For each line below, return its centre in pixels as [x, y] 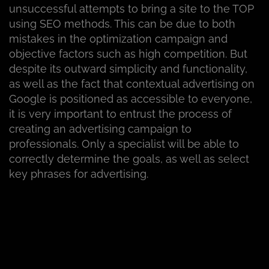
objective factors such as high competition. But [128, 54]
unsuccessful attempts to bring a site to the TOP [131, 9]
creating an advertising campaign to [100, 129]
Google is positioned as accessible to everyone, [131, 99]
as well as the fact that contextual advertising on [132, 84]
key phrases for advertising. [79, 174]
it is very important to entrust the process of [120, 114]
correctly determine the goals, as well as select [129, 159]
